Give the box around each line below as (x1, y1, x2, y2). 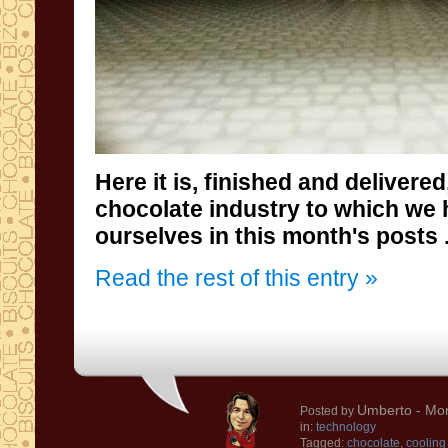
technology (316, 420, 376, 434)
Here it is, (95, 169, 198, 195)
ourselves (95, 223, 203, 249)
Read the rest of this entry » (95, 265, 378, 291)
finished (204, 169, 292, 195)
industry (209, 196, 300, 222)
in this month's (209, 223, 370, 249)
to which (306, 196, 399, 222)
